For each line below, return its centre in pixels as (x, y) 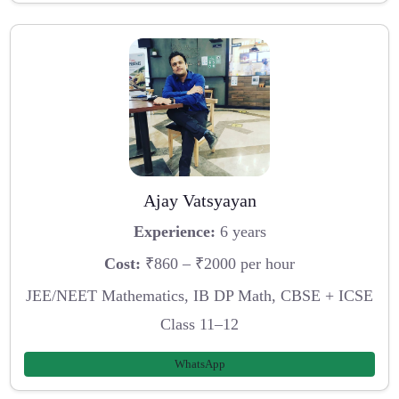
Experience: (174, 232)
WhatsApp (199, 364)
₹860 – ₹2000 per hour (218, 263)
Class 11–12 (199, 324)
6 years (240, 232)
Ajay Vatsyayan (199, 200)
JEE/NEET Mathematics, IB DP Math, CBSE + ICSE (199, 295)
